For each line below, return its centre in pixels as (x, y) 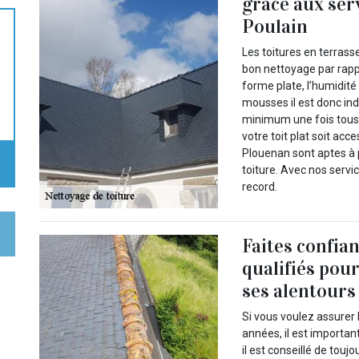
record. (260, 186)
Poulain (275, 26)
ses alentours (299, 290)
